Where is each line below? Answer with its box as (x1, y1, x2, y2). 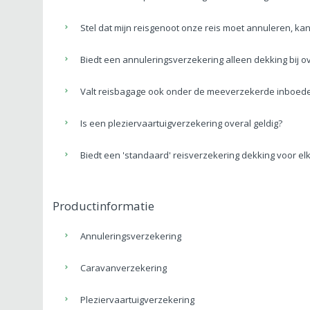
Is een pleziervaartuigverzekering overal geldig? (80, 116, 283, 129)
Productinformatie (53, 197, 154, 214)
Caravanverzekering (80, 261, 167, 274)
